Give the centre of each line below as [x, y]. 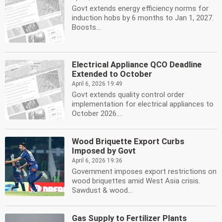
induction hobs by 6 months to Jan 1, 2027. [143, 18]
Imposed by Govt [104, 151]
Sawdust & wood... [102, 190]
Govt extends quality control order [128, 95]
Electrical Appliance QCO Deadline [137, 65]
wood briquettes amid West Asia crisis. [136, 181]
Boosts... [86, 27]
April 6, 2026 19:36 [97, 161]
